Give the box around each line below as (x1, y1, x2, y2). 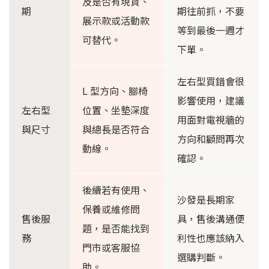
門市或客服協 (82, 240, 140, 255)
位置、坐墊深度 (82, 103, 150, 118)
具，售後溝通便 (177, 211, 244, 226)
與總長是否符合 (82, 122, 150, 137)
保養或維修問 (82, 202, 140, 217)
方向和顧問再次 (177, 131, 244, 147)
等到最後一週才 (177, 23, 244, 38)
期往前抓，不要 (177, 4, 244, 19)
